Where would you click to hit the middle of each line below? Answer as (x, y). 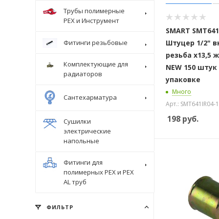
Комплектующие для (96, 64)
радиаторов (83, 74)
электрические (87, 131)
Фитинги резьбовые (96, 42)
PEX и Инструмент (91, 21)
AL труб (75, 182)
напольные (81, 141)
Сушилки (77, 121)
